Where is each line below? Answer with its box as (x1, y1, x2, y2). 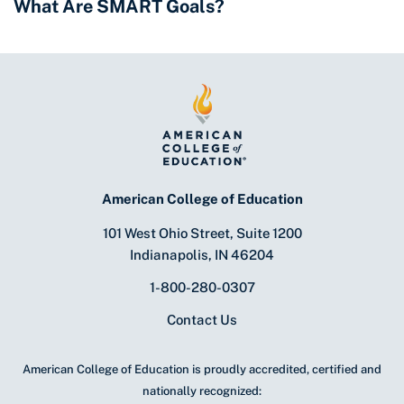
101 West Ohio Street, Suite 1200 (102, 225, 302, 242)
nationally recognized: (142, 384, 262, 399)
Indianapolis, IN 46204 (130, 247, 274, 263)
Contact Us (167, 312, 237, 328)
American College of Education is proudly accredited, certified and (23, 363, 381, 377)
